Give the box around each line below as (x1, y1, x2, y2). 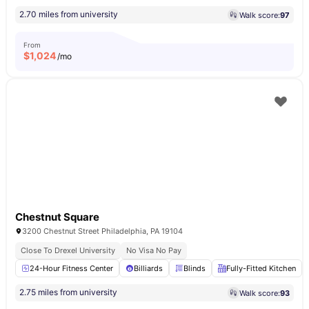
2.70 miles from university (19, 9, 118, 19)
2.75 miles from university (19, 287, 117, 297)
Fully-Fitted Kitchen (226, 263, 296, 273)
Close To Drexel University (21, 246, 115, 255)
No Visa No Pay (126, 246, 181, 255)
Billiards (134, 263, 163, 273)
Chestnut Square (15, 210, 99, 223)
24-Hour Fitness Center (30, 263, 113, 273)
